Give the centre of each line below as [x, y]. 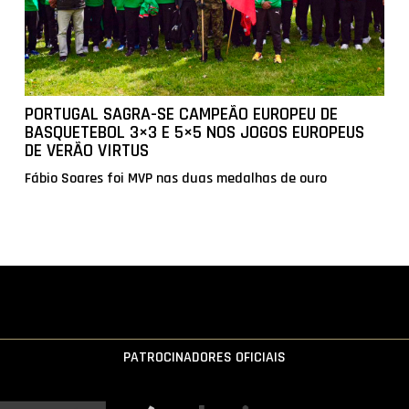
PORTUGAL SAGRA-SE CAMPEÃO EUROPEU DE [182, 115]
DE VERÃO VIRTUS [87, 151]
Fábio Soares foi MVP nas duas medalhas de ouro [176, 179]
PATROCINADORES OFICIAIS [204, 358]
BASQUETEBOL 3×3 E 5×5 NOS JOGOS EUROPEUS [195, 133]
